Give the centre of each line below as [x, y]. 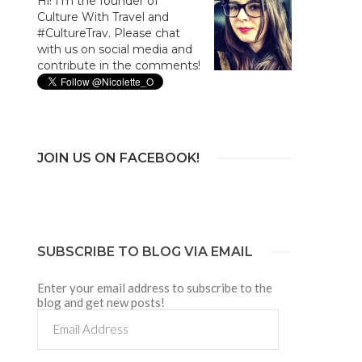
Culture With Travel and [103, 17]
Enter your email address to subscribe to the [154, 287]
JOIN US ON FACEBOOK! [118, 158]
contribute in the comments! [118, 65]
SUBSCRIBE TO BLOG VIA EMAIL [145, 251]
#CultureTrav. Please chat [108, 33]
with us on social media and [114, 49]
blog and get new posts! [101, 302]
